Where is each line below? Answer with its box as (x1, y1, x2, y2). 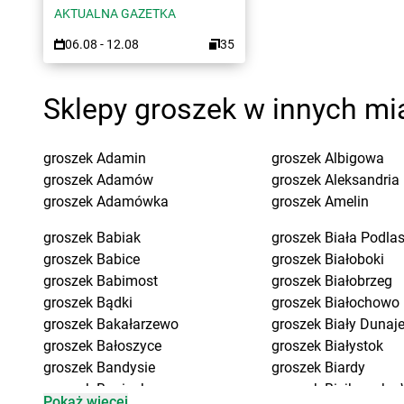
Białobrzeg (324, 272, 392, 289)
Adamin (96, 150, 146, 167)
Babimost (96, 272, 158, 289)
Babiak (96, 229, 141, 246)
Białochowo (324, 294, 399, 311)
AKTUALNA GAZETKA (54, 6, 176, 21)
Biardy (324, 359, 365, 376)
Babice (96, 251, 140, 268)
